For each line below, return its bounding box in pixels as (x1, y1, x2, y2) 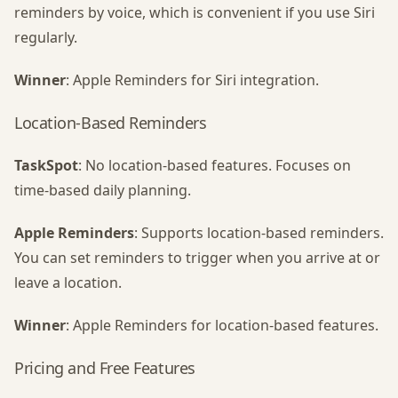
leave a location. (14, 273, 122, 292)
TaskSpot (14, 155, 78, 175)
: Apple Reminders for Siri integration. (66, 70, 319, 90)
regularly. (14, 28, 77, 47)
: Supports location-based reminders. (134, 223, 384, 243)
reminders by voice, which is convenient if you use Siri (14, 3, 375, 22)
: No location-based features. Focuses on (78, 155, 351, 175)
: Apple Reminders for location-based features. (66, 315, 378, 335)
